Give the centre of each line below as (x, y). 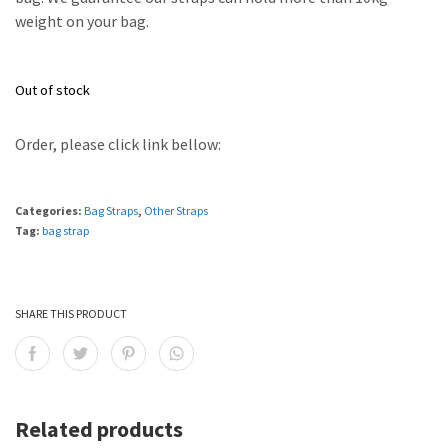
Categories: (49, 210)
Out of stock (52, 89)
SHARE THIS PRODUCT (71, 313)
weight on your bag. (82, 20)
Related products (99, 428)
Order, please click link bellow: (118, 143)
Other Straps (176, 210)
